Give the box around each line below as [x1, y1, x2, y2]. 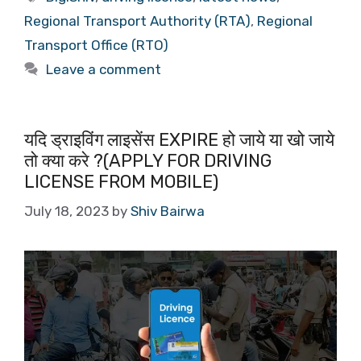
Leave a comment [46, 60, 162, 77]
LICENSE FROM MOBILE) [24, 170, 218, 193]
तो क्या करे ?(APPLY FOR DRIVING [24, 149, 272, 172]
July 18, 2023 [24, 203, 109, 220]
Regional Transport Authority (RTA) [24, 12, 251, 29]
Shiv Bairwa [131, 203, 205, 220]
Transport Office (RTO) [24, 36, 168, 53]
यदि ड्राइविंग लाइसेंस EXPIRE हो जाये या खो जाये [24, 128, 334, 151]
